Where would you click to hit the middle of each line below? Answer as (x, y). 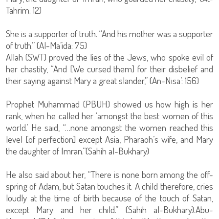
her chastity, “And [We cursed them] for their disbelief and (109, 69)
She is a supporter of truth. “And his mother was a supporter (109, 34)
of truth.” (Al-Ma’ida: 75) (46, 45)
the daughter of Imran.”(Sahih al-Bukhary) (77, 151)
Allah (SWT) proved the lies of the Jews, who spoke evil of (109, 57)
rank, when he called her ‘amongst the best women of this (109, 116)
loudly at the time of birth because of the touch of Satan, (109, 198)
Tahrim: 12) (24, 10)
